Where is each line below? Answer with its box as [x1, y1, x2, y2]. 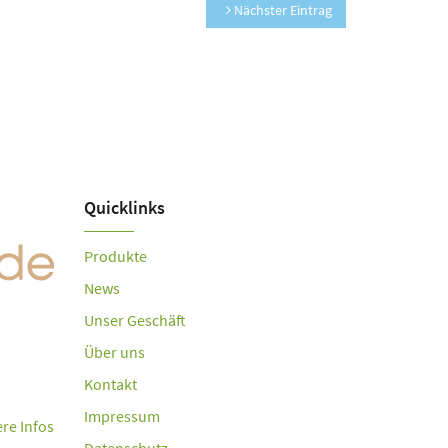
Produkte [83, 246, 147, 266]
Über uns [83, 342, 145, 362]
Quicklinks [83, 196, 165, 219]
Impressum [83, 406, 160, 426]
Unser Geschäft [83, 310, 186, 330]
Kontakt [83, 374, 137, 394]
